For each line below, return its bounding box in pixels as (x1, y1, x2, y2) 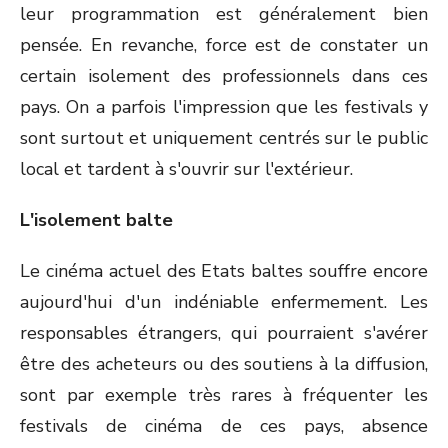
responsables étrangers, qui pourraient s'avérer (20, 321, 428, 345)
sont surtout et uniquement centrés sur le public (20, 126, 428, 150)
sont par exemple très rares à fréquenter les (20, 383, 428, 407)
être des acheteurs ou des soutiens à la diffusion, (20, 352, 428, 376)
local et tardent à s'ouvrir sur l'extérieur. (20, 157, 353, 181)
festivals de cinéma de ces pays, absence (20, 414, 428, 438)
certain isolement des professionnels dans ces (20, 64, 428, 88)
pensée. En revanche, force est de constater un (20, 33, 428, 57)
